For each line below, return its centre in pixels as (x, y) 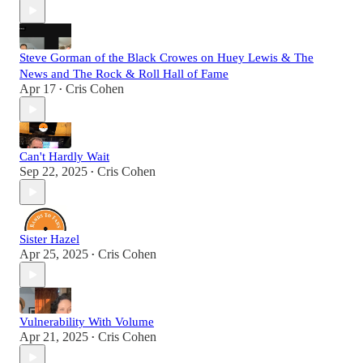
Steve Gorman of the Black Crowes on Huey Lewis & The (167, 58)
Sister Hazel (49, 239)
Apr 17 (38, 89)
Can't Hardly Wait (64, 157)
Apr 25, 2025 (54, 254)
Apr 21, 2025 (54, 337)
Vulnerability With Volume (87, 322)
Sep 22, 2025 (53, 172)
